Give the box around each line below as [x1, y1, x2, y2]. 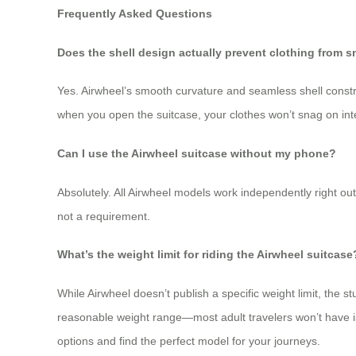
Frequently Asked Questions [57, 7, 212, 21]
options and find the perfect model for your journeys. [57, 334, 320, 347]
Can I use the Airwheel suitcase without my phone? [57, 146, 336, 160]
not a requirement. [57, 209, 150, 222]
